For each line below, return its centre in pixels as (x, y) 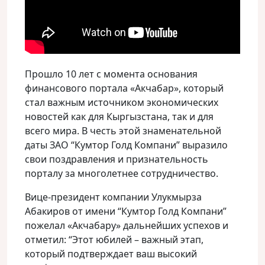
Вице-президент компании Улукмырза (113, 197)
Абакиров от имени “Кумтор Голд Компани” (126, 211)
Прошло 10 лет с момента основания (111, 74)
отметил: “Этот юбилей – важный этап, (114, 240)
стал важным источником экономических (122, 102)
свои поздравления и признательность (117, 159)
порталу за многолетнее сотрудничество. (122, 173)
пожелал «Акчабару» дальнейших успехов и (127, 225)
